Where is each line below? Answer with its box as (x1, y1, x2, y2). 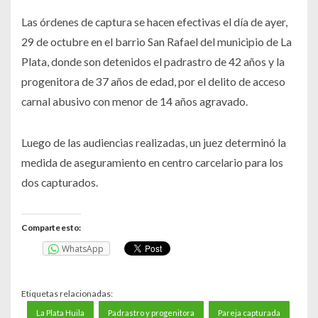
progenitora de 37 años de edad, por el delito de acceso (21, 75, 285, 89)
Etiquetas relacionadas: (21, 287, 113, 299)
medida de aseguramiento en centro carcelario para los (21, 155, 283, 170)
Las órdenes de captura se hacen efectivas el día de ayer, (21, 15, 287, 29)
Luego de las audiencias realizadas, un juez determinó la (21, 136, 286, 150)
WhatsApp (62, 243, 104, 256)
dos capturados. (21, 175, 98, 190)
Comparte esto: (21, 222, 82, 234)
